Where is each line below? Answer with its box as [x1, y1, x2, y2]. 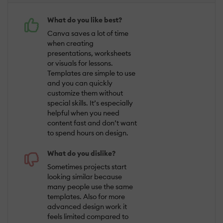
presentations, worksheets [47, 49, 131, 58]
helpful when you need [47, 109, 119, 118]
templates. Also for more [47, 192, 125, 202]
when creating [47, 39, 94, 48]
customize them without [47, 89, 123, 98]
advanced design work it [47, 202, 127, 212]
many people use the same [47, 182, 133, 192]
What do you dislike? [47, 149, 115, 158]
